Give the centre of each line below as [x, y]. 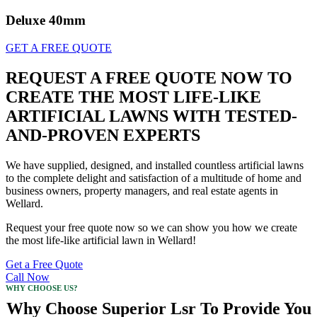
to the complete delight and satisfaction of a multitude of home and [154, 178]
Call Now [28, 277]
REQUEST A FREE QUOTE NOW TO [149, 77]
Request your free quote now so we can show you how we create [151, 227]
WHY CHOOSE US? [42, 288]
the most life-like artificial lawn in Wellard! [101, 240]
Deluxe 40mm [46, 21]
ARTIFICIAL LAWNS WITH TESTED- [151, 116]
